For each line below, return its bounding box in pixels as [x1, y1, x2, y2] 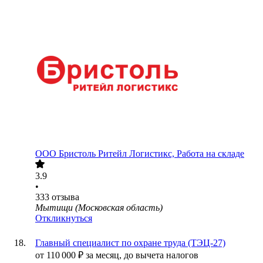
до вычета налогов [124, 250, 198, 261]
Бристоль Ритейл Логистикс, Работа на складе [59, 149, 244, 159]
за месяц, [86, 250, 124, 261]
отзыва [52, 192, 79, 203]
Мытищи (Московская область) [35, 203, 163, 213]
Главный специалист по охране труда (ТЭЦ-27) [35, 238, 225, 248]
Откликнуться [35, 213, 92, 224]
